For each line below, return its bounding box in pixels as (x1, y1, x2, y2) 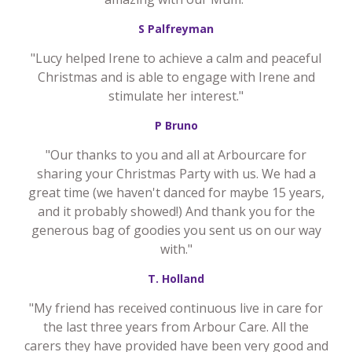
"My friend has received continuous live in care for (29, 299, 323, 317)
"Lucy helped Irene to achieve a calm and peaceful (31, 49, 321, 68)
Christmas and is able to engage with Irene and (37, 68, 315, 86)
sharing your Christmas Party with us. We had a (36, 165, 316, 183)
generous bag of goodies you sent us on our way (31, 222, 321, 240)
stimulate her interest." (108, 87, 244, 105)
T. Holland (148, 271, 204, 287)
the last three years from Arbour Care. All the (43, 318, 309, 336)
